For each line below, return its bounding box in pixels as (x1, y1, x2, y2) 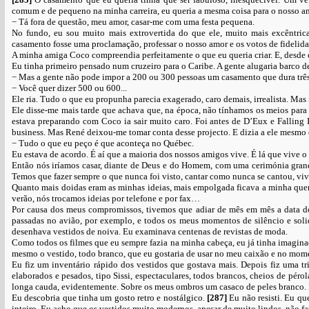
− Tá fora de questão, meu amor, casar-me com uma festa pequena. (12, 17, 255, 27)
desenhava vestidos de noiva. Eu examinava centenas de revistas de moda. (12, 226, 288, 237)
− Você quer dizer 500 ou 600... (12, 83, 127, 93)
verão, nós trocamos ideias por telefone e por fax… (12, 193, 200, 203)
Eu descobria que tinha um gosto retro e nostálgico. (12, 292, 207, 303)
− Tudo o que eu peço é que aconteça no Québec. (12, 138, 194, 148)
